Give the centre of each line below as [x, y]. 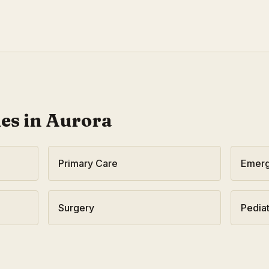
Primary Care [88, 163]
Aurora [79, 120]
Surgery [76, 208]
